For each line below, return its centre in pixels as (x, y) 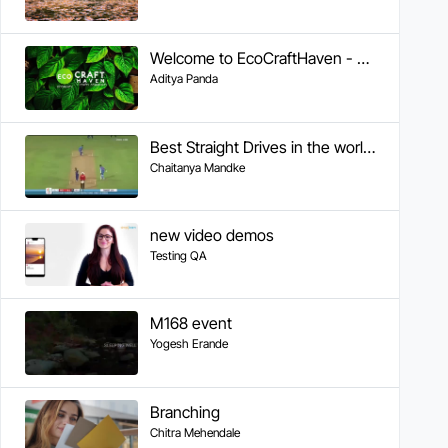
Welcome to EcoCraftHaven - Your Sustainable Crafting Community (362, 58)
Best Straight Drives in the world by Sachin (368, 146)
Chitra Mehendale (194, 432)
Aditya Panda (183, 79)
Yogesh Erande (188, 344)
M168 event (190, 323)
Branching (184, 411)
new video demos (211, 234)
